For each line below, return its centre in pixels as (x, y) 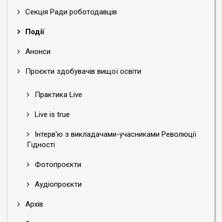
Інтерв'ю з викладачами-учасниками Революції (114, 134)
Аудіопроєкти (57, 184)
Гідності (41, 145)
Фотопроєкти (57, 165)
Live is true (51, 114)
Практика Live (57, 95)
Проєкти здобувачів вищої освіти (82, 71)
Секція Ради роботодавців (70, 12)
